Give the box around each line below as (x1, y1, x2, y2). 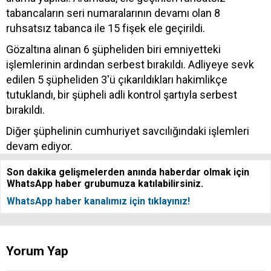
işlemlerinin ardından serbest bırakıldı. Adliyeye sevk (6, 57, 254, 71)
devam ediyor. (6, 139, 73, 152)
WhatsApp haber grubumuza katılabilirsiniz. (7, 177, 203, 189)
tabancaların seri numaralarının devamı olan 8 (6, 6, 220, 19)
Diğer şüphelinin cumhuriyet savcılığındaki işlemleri (6, 124, 249, 137)
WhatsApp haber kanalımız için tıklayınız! (7, 195, 190, 207)
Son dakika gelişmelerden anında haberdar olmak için (7, 166, 249, 178)
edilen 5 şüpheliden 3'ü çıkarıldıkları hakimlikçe (6, 73, 227, 86)
